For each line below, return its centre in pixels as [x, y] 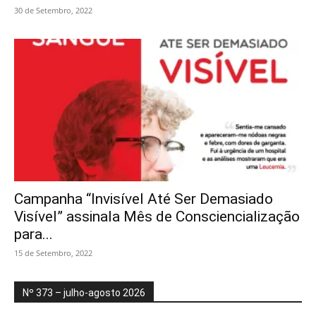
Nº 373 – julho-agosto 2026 [84, 292]
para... [34, 234]
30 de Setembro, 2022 [53, 11]
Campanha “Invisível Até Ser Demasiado [144, 199]
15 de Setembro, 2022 [53, 253]
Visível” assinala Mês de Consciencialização [157, 216]
